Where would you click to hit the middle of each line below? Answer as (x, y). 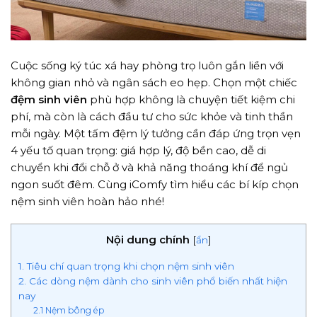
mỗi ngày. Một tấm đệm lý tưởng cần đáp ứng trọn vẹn (156, 133)
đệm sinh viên (49, 99)
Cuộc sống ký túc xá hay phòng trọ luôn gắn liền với (147, 65)
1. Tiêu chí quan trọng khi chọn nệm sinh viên (126, 266)
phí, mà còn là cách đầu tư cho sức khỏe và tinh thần (152, 116)
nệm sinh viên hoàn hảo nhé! (87, 201)
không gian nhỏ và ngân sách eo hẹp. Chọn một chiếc (154, 82)
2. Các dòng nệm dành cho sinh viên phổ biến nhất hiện (153, 281)
